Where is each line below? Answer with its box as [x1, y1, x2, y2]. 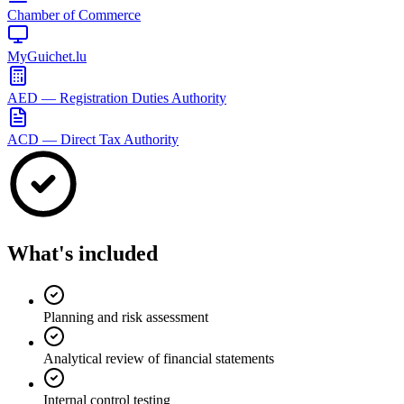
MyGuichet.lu [7, 48, 87, 64]
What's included [7, 241, 158, 265]
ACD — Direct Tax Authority [7, 131, 179, 147]
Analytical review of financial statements [43, 350, 274, 366]
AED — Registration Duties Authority [7, 89, 226, 106]
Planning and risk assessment [43, 308, 208, 325]
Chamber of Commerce [7, 6, 141, 23]
